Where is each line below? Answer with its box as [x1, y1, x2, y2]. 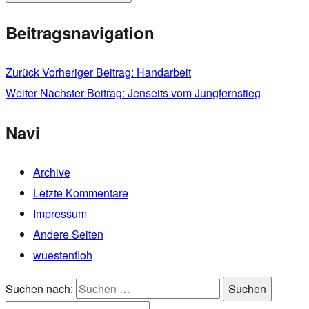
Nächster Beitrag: [40, 84, 125, 101]
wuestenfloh [33, 246, 92, 263]
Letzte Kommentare [33, 184, 128, 201]
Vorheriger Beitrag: [42, 63, 134, 80]
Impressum [33, 205, 87, 221]
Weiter [6, 84, 37, 101]
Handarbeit [137, 63, 191, 80]
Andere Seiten [33, 226, 103, 242]
